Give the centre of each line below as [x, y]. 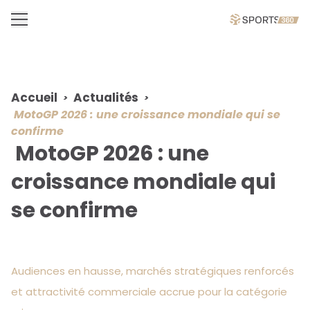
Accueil [34, 98]
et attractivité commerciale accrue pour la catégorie [149, 292]
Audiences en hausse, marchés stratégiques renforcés [153, 271]
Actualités [106, 98]
